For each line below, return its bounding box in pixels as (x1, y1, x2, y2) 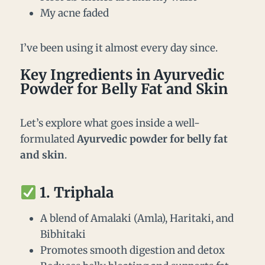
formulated (20, 132, 77, 146)
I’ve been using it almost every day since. (20, 41, 218, 55)
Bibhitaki (40, 228, 86, 241)
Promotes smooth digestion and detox (40, 244, 225, 257)
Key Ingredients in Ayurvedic (20, 66, 224, 85)
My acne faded (40, 7, 109, 20)
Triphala (54, 183, 114, 202)
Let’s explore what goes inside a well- (20, 117, 200, 130)
